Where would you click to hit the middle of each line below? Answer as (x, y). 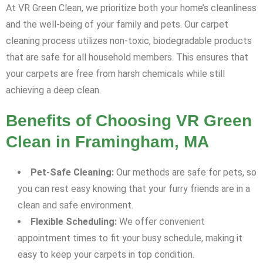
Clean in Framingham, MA (107, 142)
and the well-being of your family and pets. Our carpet (117, 25)
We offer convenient (161, 222)
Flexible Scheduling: (74, 222)
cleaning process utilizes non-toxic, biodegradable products (129, 41)
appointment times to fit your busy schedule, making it (130, 238)
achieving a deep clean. (53, 90)
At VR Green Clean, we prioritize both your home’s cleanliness (131, 8)
